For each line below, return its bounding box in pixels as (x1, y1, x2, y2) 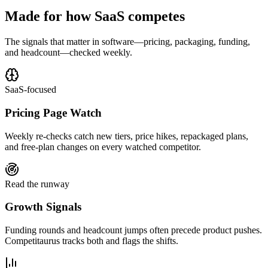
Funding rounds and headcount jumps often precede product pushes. (5, 225, 262, 236)
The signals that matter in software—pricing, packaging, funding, (5, 36, 250, 47)
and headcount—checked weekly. (5, 47, 132, 58)
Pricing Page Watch (5, 106, 102, 119)
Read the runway (5, 178, 69, 189)
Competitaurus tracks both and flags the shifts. (5, 236, 178, 246)
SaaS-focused (5, 84, 56, 95)
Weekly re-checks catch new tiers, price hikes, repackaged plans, (5, 130, 248, 141)
